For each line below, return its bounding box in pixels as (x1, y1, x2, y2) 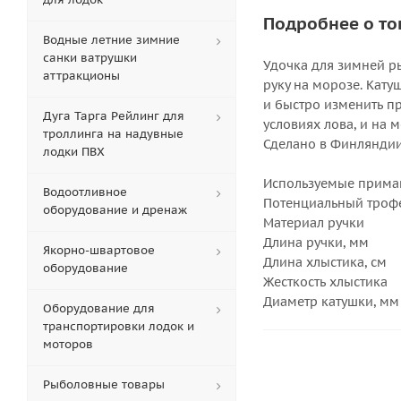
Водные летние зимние (43, 32, 180, 47)
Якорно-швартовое (43, 243, 155, 258)
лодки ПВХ (43, 144, 105, 159)
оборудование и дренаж (43, 202, 187, 218)
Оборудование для (43, 301, 155, 316)
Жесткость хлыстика (263, 274, 388, 290)
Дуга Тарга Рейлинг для (43, 108, 184, 124)
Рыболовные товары (43, 377, 165, 392)
